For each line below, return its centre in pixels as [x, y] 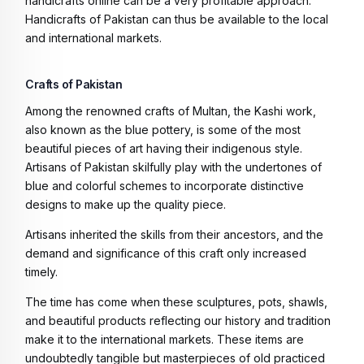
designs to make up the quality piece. [126, 204]
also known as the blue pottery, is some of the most [163, 129]
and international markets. [93, 37]
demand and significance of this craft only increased [166, 253]
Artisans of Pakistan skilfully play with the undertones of [173, 167]
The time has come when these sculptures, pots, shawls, [176, 301]
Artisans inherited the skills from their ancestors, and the [174, 234]
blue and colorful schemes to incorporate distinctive [165, 185]
